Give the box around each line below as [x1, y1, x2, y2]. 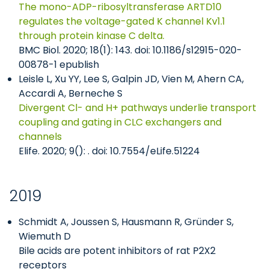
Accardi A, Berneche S [19, 86, 122, 100]
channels [19, 130, 62, 144]
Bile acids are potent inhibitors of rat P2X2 [19, 244, 216, 258]
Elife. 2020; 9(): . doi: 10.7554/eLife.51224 [19, 144, 200, 158]
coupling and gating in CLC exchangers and [19, 115, 222, 129]
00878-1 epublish [19, 58, 99, 71]
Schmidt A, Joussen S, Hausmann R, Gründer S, [19, 215, 234, 229]
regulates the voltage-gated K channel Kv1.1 [19, 14, 225, 28]
